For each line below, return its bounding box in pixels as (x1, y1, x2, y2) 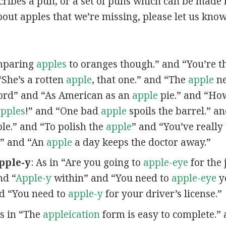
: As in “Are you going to (30, 156, 143, 169)
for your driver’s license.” (102, 187, 222, 201)
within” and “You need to (51, 172, 172, 185)
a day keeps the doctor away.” (72, 135, 211, 149)
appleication (42, 207, 100, 221)
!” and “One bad (25, 104, 101, 118)
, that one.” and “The (91, 73, 188, 86)
